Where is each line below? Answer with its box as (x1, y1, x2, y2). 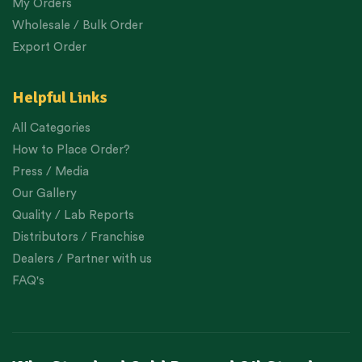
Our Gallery (12, 187, 77, 200)
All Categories (12, 121, 90, 134)
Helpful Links (12, 86, 107, 107)
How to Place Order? (12, 143, 130, 156)
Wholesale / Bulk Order (12, 19, 143, 32)
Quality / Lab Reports (12, 208, 134, 221)
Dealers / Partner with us (12, 252, 152, 265)
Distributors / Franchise (12, 230, 145, 243)
